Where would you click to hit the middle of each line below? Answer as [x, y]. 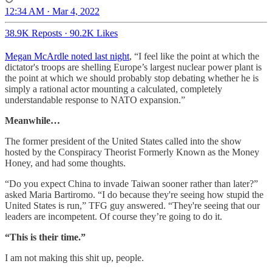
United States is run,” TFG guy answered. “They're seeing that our [132, 206]
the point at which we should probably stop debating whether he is [132, 78]
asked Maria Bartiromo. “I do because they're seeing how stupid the [134, 195]
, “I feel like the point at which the [194, 56]
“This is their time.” [45, 237]
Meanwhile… [32, 121]
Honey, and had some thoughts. [65, 163]
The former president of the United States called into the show [123, 141]
